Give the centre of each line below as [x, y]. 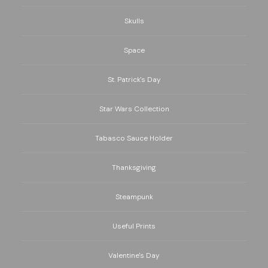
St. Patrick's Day [134, 80]
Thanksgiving [134, 168]
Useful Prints [134, 226]
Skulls [134, 21]
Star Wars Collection [134, 109]
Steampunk [134, 197]
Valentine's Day [134, 256]
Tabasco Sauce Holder [134, 138]
